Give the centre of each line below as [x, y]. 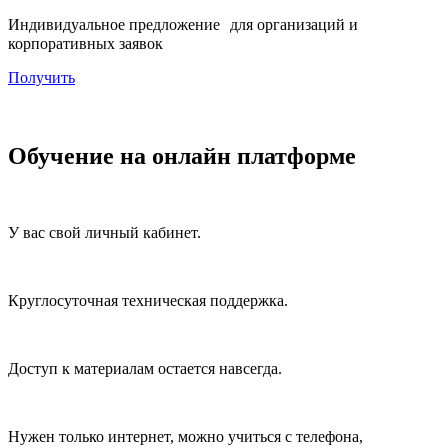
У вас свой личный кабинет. [104, 232]
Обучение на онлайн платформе [182, 155]
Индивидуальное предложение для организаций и [183, 24]
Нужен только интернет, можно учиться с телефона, [185, 436]
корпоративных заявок [85, 43]
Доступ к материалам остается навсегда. [145, 368]
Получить [41, 77]
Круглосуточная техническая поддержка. [148, 300]
